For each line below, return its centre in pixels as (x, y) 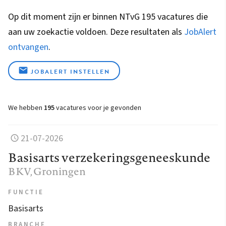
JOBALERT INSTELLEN (70, 71)
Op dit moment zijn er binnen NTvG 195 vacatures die (108, 17)
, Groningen (58, 171)
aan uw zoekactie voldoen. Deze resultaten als (96, 32)
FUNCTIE (26, 192)
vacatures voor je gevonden (98, 108)
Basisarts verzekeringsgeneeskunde (109, 157)
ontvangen (28, 47)
